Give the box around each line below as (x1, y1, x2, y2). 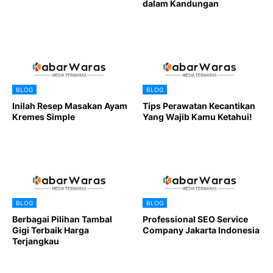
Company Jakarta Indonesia (143, 225, 260, 236)
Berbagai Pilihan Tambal (12, 214, 112, 225)
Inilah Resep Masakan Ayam (12, 101, 127, 112)
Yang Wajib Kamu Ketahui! (143, 112, 252, 122)
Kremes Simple (12, 112, 75, 122)
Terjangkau (12, 236, 59, 247)
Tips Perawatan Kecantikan (143, 101, 255, 112)
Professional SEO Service (143, 214, 248, 225)
